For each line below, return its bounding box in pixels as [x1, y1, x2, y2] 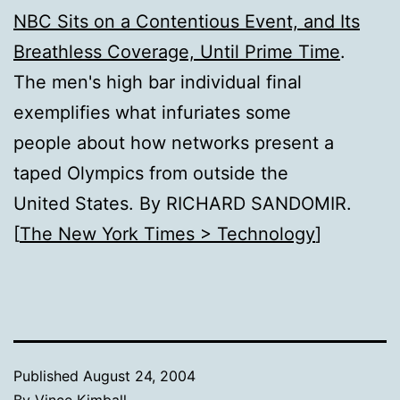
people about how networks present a [13, 131, 334, 154]
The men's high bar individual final [13, 71, 302, 93]
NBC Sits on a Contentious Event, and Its [13, 10, 360, 32]
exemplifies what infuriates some [13, 101, 291, 123]
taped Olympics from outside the [13, 162, 288, 184]
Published [13, 366, 83, 385]
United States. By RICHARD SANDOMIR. [13, 192, 352, 214]
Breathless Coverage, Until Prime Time [13, 40, 340, 62]
